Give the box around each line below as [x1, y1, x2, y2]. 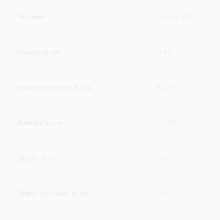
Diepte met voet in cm [18, 191, 89, 197]
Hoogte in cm [18, 49, 60, 56]
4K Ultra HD [155, 14, 191, 21]
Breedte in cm [18, 120, 62, 127]
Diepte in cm [18, 155, 58, 162]
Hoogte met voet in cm [18, 84, 91, 91]
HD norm [18, 14, 46, 21]
